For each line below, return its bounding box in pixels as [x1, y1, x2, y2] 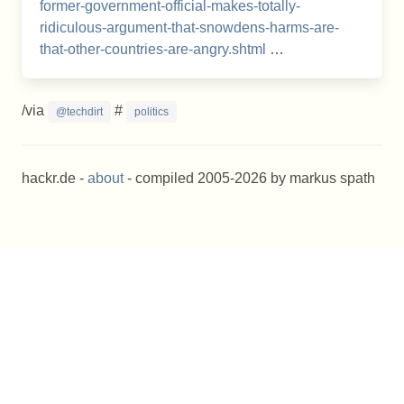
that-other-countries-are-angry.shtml [40, 41, 266, 57]
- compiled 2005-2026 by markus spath [124, 170, 375, 186]
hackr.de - [22, 170, 87, 186]
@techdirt [56, 106, 103, 118]
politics [134, 106, 169, 118]
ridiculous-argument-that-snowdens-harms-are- [40, 20, 339, 35]
